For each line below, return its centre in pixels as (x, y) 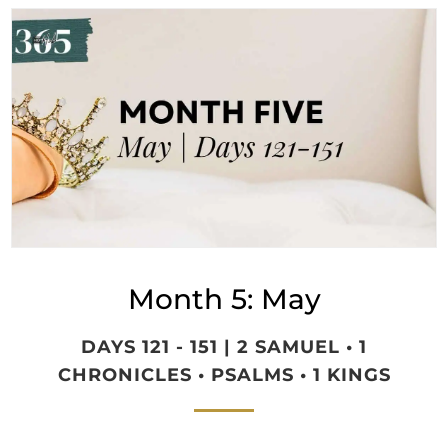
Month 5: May (224, 299)
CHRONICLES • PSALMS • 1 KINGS (224, 375)
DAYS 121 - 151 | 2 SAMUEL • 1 (224, 347)
